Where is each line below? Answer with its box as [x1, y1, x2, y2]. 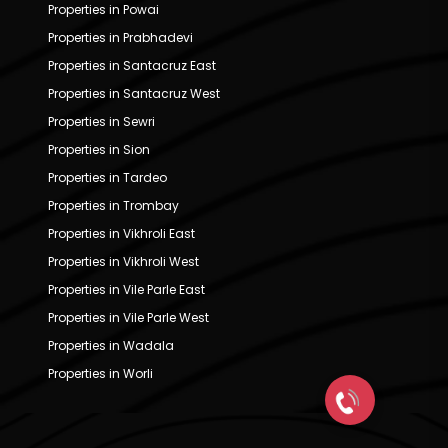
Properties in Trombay [48, 196, 179, 214]
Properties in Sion [48, 140, 150, 158]
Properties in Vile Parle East [48, 280, 205, 298]
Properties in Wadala [48, 336, 174, 354]
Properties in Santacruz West [48, 84, 220, 102]
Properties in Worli [48, 364, 153, 382]
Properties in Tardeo [48, 168, 167, 186]
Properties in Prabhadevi [48, 28, 193, 46]
